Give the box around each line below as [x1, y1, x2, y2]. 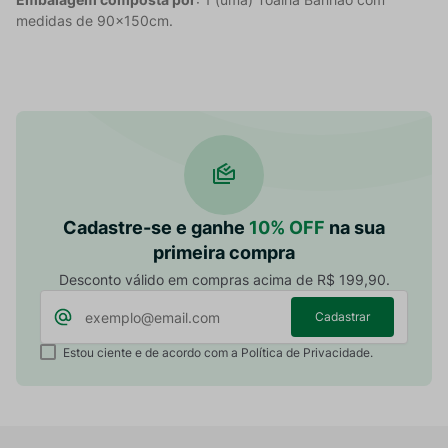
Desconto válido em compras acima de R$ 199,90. [58, 271, 390, 289]
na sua [325, 217, 385, 239]
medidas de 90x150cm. [16, 12, 173, 30]
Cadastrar [315, 308, 370, 324]
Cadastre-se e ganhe [63, 217, 249, 239]
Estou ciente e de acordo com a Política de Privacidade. [62, 345, 373, 361]
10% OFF [249, 217, 325, 239]
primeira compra [153, 242, 295, 264]
